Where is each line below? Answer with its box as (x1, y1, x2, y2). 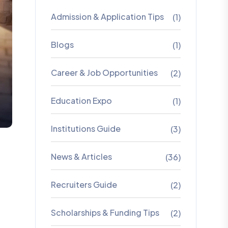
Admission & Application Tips (50, 11, 164, 22)
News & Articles (50, 151, 112, 162)
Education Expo (50, 95, 112, 106)
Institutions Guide (50, 123, 121, 134)
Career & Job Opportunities (50, 67, 158, 78)
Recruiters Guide (50, 179, 117, 190)
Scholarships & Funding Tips (50, 207, 159, 218)
